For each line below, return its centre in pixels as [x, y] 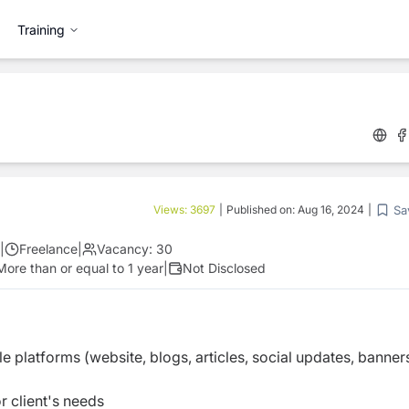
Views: [172, 210]
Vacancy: [125, 249]
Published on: [262, 210]
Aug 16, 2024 [331, 210]
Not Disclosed [224, 268]
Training [41, 29]
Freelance [48, 249]
